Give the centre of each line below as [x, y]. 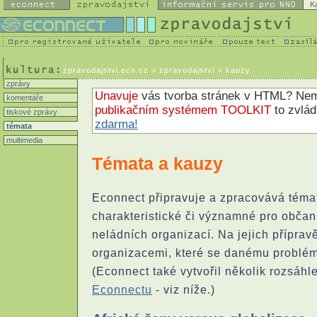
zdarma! [116, 124]
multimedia [23, 140]
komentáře [24, 98]
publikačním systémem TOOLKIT [183, 110]
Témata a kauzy [157, 163]
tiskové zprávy [31, 112]
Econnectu [122, 290]
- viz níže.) [184, 290]
